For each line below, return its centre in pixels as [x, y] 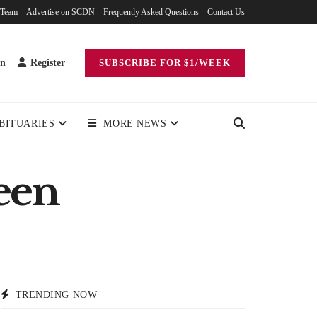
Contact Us [226, 12]
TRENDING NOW [56, 295]
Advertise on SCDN [60, 12]
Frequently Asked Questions [151, 12]
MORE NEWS [135, 123]
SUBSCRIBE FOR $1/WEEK [165, 63]
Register [46, 63]
